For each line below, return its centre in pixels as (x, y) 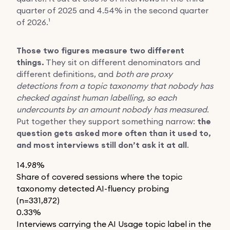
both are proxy (144, 74)
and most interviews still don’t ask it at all (102, 145)
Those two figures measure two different (100, 50)
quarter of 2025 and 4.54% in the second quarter (112, 10)
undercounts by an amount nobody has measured (112, 109)
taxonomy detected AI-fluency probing (93, 188)
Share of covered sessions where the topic (99, 176)
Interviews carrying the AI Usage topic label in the (114, 224)
